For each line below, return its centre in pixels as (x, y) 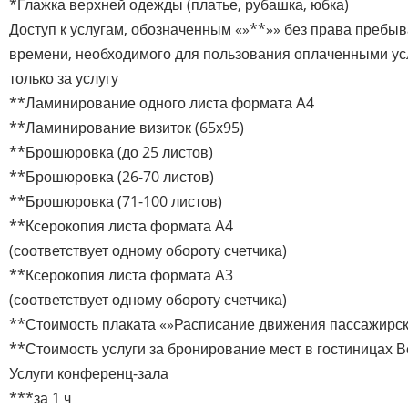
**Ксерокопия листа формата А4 (121, 225)
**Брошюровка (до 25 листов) (111, 152)
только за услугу (64, 78)
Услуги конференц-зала (89, 373)
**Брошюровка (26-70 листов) (112, 176)
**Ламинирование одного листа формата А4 (162, 102)
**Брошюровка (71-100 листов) (116, 201)
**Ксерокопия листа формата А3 (121, 275)
